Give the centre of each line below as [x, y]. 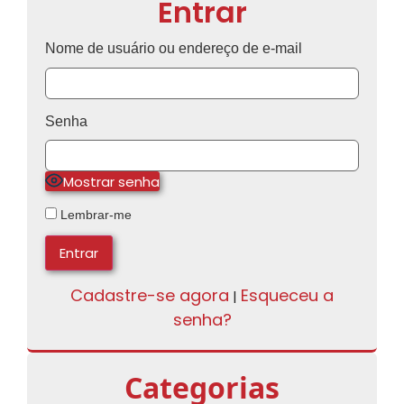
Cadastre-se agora [150, 295]
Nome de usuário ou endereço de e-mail [174, 49]
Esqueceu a [287, 295]
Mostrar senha [111, 181]
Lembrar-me [94, 214]
